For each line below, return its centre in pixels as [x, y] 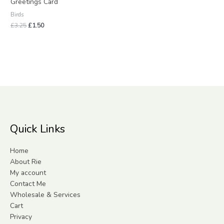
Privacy [21, 216]
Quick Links [37, 129]
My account [28, 172]
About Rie [26, 161]
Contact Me [28, 183]
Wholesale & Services [45, 194]
